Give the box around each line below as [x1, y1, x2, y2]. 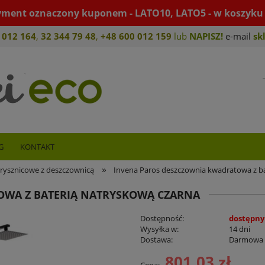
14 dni [229, 224, 251, 235]
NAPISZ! [189, 30, 223, 42]
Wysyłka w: [140, 224, 179, 235]
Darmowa [229, 234, 264, 245]
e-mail [223, 30, 253, 42]
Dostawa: [140, 234, 173, 245]
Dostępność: [140, 213, 184, 224]
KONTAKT [20, 141, 54, 152]
